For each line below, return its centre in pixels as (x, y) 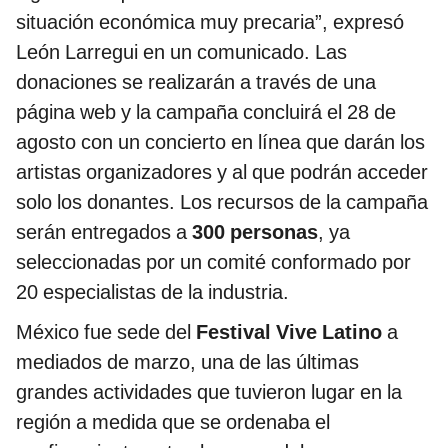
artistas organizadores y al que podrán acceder (222, 172)
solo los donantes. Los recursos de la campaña (222, 202)
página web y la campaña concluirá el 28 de (206, 112)
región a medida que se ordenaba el (173, 422)
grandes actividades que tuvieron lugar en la (209, 392)
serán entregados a (101, 232)
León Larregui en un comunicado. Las (181, 52)
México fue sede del (106, 332)
